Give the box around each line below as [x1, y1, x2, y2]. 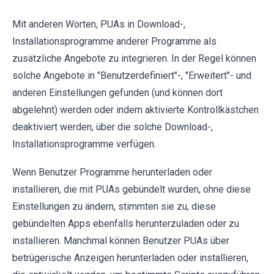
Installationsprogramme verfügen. [12, 138, 156, 150]
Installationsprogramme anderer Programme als [12, 35, 217, 47]
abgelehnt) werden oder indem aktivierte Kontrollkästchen [12, 103, 259, 116]
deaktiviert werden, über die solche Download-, [12, 120, 213, 133]
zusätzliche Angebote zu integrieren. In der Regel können [12, 52, 256, 64]
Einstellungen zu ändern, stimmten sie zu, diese [12, 200, 216, 212]
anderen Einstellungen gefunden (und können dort [12, 86, 223, 98]
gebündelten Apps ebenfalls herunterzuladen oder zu [12, 217, 239, 229]
